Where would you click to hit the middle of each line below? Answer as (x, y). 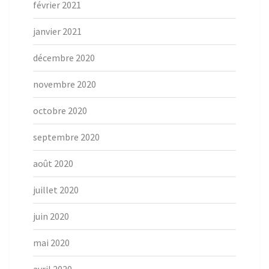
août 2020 (53, 164)
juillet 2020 (56, 190)
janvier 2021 (57, 32)
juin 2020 (51, 216)
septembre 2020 (66, 137)
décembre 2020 (64, 58)
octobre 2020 (60, 111)
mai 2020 (51, 243)
